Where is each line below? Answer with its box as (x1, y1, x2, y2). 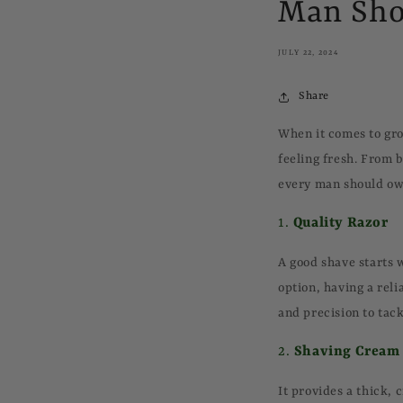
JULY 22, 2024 (278, 49, 338, 58)
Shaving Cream (293, 344, 400, 360)
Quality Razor (292, 215, 389, 231)
